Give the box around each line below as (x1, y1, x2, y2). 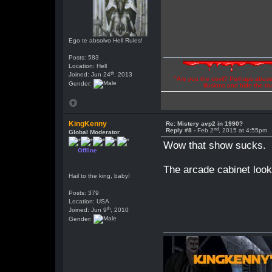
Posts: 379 (69, 189, 100, 196)
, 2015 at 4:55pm (219, 127, 268, 134)
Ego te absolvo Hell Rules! (69, 37, 143, 44)
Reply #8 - (166, 127, 198, 134)
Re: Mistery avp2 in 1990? (166, 120, 243, 127)
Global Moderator (69, 129, 120, 135)
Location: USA (69, 198, 110, 205)
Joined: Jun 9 (69, 206, 107, 213)
